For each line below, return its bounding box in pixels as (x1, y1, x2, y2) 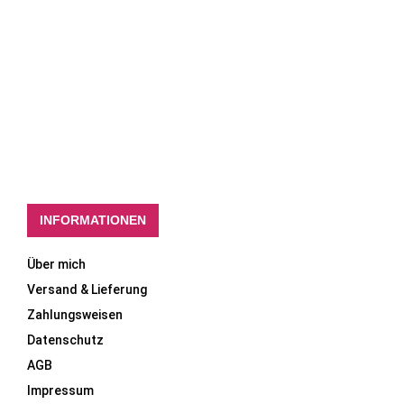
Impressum (27, 382, 94, 398)
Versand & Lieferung (27, 281, 147, 297)
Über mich (27, 256, 86, 271)
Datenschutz (27, 332, 104, 347)
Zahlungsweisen (27, 307, 123, 322)
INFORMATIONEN (40, 212, 146, 227)
